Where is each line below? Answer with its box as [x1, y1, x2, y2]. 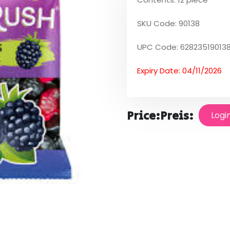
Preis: [160, 107, 194, 125]
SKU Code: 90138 [137, 17, 200, 29]
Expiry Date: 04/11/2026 [137, 65, 222, 76]
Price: [126, 107, 160, 125]
